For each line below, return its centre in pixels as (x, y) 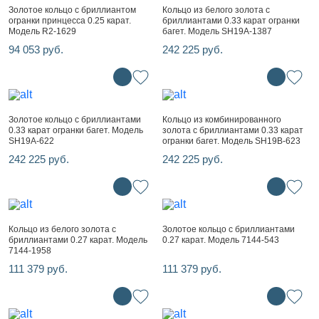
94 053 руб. (36, 49)
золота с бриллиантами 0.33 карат (233, 130)
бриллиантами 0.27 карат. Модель (78, 240)
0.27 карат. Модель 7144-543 (221, 240)
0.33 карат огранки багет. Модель (76, 130)
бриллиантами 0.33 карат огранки (231, 21)
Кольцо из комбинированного (222, 120)
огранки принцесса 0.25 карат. (70, 21)
